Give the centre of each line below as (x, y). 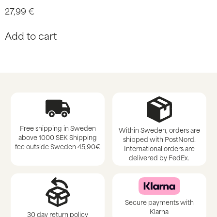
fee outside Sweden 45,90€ (58, 146)
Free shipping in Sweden (58, 127)
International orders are (159, 148)
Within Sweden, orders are (159, 130)
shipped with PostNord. (159, 139)
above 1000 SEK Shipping (58, 137)
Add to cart (31, 35)
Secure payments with (159, 202)
